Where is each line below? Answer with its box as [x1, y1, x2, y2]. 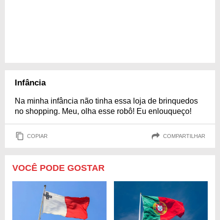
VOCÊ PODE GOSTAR [12, 163, 105, 173]
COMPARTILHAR [163, 133, 205, 139]
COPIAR [27, 133, 48, 139]
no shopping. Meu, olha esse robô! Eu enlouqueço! [15, 107, 192, 116]
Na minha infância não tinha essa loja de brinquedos [15, 97, 198, 106]
